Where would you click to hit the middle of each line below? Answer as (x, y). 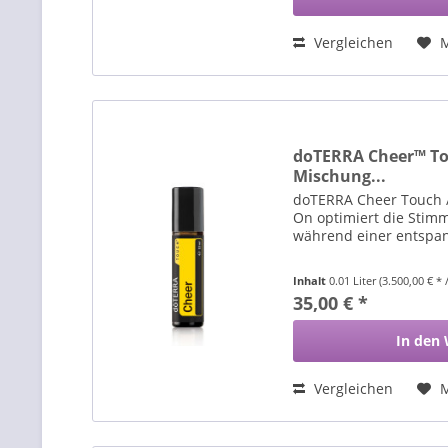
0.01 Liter (354, 281)
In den (418, 341)
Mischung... (340, 176)
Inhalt (311, 281)
